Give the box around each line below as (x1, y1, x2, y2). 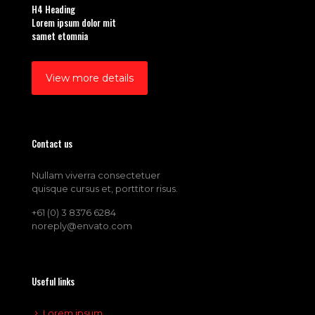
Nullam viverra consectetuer (32, 169, 160, 181)
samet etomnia (32, 29, 88, 44)
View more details (46, 72, 134, 85)
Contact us (32, 136, 72, 151)
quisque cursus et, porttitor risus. (32, 183, 178, 195)
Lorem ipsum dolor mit (32, 15, 116, 30)
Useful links (32, 274, 75, 289)
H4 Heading (32, 2, 75, 17)
